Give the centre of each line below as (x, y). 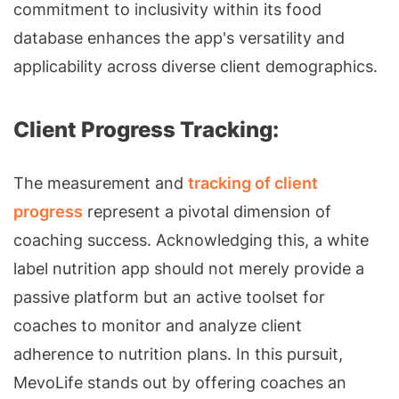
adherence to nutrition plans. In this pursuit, (178, 354)
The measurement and (101, 183)
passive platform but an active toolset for (169, 297)
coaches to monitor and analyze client (158, 325)
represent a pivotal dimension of (207, 211)
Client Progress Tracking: (146, 129)
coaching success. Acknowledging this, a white (191, 240)
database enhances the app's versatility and (179, 37)
